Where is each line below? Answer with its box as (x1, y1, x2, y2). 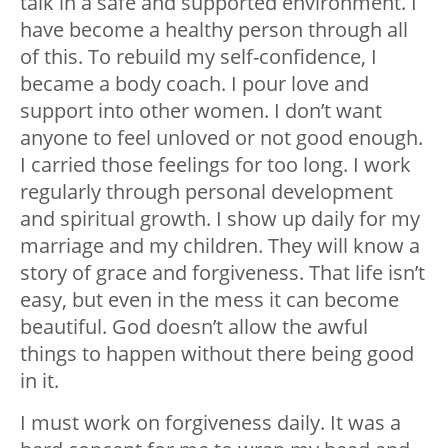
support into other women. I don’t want (20, 96, 382, 124)
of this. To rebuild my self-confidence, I (20, 42, 377, 70)
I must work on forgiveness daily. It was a (20, 408, 401, 436)
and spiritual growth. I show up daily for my (20, 204, 420, 232)
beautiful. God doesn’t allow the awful (20, 312, 368, 340)
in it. (20, 366, 59, 394)
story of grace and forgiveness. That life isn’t (20, 258, 425, 286)
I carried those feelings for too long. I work (20, 150, 411, 178)
